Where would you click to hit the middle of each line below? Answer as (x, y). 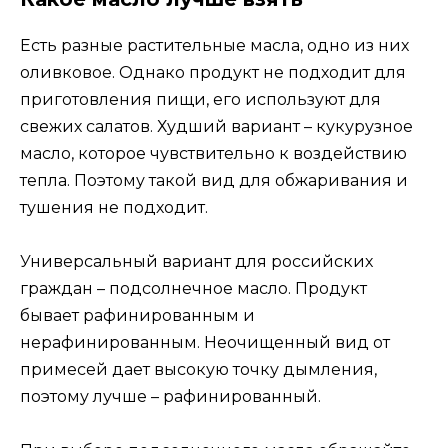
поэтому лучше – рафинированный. (170, 397)
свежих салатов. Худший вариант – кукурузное (216, 126)
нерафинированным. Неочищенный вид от (205, 343)
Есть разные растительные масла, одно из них (214, 45)
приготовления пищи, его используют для (200, 99)
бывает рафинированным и (137, 316)
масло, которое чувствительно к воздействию (213, 153)
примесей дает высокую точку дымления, (198, 370)
